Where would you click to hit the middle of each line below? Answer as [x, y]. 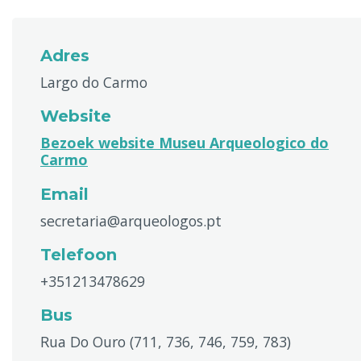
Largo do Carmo [94, 82]
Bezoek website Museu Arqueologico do [185, 143]
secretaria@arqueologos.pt [131, 221]
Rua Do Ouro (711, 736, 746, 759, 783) [166, 342]
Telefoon [79, 255]
